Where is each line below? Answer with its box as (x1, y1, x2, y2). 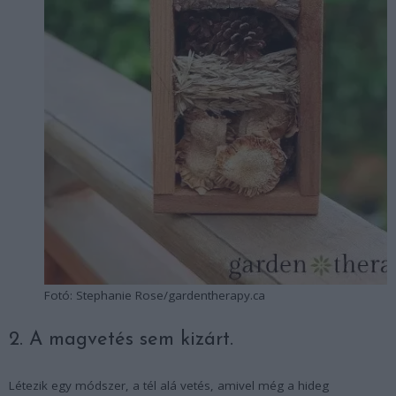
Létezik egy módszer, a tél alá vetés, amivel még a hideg (9, 377, 329, 394)
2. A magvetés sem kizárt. (9, 330, 233, 351)
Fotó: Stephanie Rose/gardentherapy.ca (44, 287, 265, 304)
